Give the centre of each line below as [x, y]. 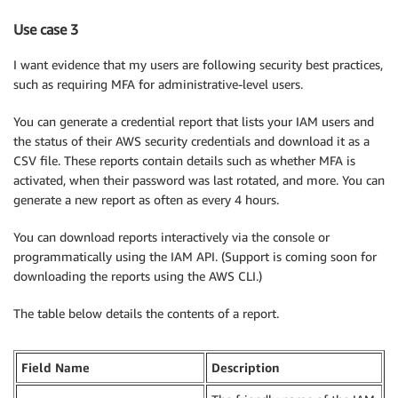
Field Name [56, 368]
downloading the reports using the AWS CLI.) [138, 276]
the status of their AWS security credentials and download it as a [191, 141]
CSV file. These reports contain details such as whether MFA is [184, 161]
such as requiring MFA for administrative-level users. [158, 84]
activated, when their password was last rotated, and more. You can [199, 180]
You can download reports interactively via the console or [171, 237]
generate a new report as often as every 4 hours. [146, 200]
